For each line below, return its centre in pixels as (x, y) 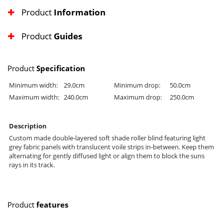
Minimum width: (33, 85)
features (52, 205)
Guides (68, 36)
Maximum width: (34, 97)
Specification (61, 68)
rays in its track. (32, 165)
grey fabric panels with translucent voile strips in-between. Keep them (111, 147)
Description (28, 126)
